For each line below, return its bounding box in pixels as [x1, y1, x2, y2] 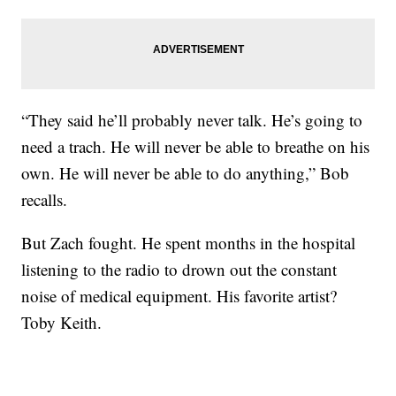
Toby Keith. [21, 311, 103, 334]
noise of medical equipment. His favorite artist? [21, 285, 338, 308]
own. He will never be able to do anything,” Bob [21, 162, 350, 185]
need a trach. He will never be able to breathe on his [21, 135, 370, 158]
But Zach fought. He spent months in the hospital [21, 232, 356, 255]
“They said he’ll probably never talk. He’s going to [21, 109, 363, 132]
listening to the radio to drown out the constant [21, 258, 338, 281]
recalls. [21, 188, 68, 211]
